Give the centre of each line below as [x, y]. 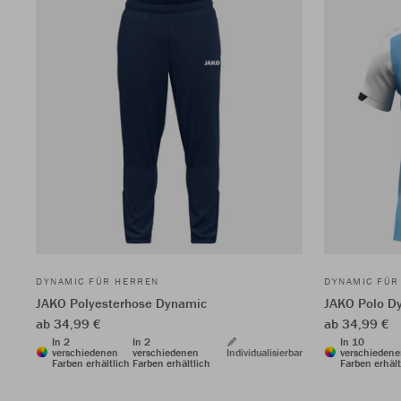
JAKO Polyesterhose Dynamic [121, 303]
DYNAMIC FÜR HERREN [98, 281]
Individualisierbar [264, 352]
